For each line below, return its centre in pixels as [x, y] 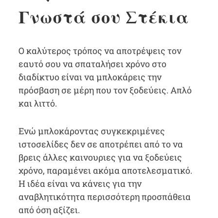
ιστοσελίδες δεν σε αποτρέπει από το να [100, 144]
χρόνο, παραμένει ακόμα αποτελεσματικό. [105, 170]
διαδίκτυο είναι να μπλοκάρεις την [90, 77]
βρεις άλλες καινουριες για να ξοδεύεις [100, 157]
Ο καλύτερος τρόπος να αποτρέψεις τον [100, 51]
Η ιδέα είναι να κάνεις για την [80, 183]
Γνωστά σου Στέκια [103, 17]
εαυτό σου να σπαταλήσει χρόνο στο [92, 64]
